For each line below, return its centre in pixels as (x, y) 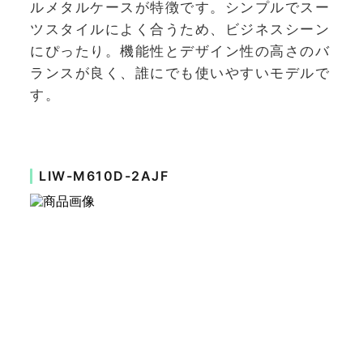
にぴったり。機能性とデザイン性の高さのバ (180, 51)
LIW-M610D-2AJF (104, 175)
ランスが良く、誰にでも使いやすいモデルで (180, 73)
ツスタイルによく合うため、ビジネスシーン (180, 30)
